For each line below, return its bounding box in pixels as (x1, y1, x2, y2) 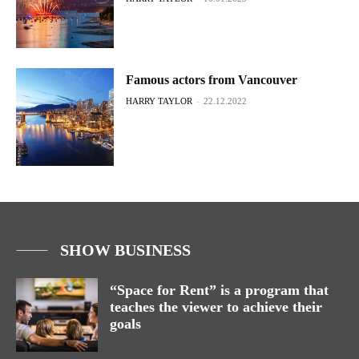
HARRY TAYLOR (126, 95, 193, 106)
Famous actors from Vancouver (126, 72, 298, 87)
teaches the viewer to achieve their (110, 299, 322, 316)
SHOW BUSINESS (60, 241, 191, 260)
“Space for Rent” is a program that (110, 282, 329, 299)
